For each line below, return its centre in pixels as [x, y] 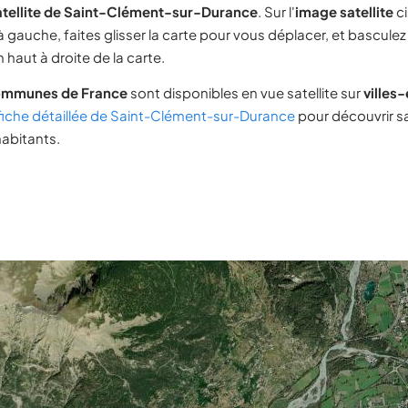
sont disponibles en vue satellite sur [245, 92]
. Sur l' [276, 11]
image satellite [344, 11]
